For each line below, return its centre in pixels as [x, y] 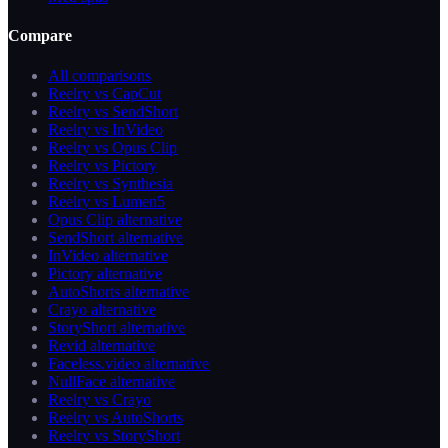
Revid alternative [101, 345]
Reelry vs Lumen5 [106, 201]
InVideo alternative [108, 255]
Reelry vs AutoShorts [115, 417]
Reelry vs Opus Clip [112, 147]
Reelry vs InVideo [105, 129]
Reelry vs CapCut [104, 93]
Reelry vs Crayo [99, 399]
